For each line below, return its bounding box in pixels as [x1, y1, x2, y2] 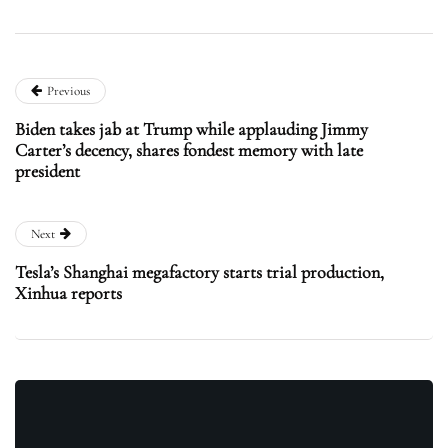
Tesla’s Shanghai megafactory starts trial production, [15, 260, 384, 283]
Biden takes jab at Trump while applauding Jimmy [15, 117, 368, 140]
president [15, 159, 80, 182]
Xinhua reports [15, 281, 122, 304]
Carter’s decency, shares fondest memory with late [15, 138, 363, 161]
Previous [47, 82, 90, 99]
